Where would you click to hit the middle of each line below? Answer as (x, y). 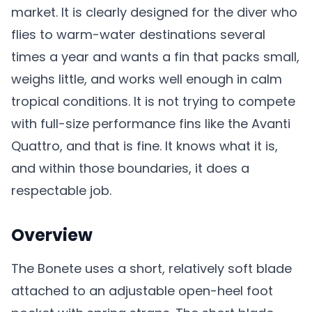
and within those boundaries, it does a (130, 168)
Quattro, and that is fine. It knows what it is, (145, 146)
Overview (52, 235)
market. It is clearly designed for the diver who (154, 12)
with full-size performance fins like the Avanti (151, 124)
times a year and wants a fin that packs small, (155, 57)
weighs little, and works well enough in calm (147, 79)
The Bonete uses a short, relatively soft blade (151, 268)
